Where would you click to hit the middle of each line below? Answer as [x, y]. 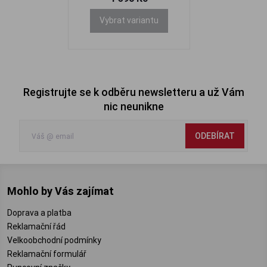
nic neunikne [133, 106]
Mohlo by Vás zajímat [60, 191]
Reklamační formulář [47, 254]
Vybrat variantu [129, 20]
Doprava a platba [39, 213]
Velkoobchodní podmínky [54, 240]
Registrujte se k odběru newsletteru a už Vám [133, 92]
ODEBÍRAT [215, 136]
